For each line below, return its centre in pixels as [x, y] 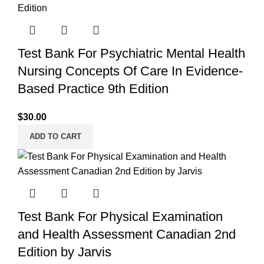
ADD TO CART [55, 136]
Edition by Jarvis [65, 252]
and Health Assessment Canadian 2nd [127, 234]
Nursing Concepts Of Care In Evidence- [130, 71]
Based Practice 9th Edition [93, 88]
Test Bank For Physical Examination [120, 216]
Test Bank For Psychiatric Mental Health [131, 53]
